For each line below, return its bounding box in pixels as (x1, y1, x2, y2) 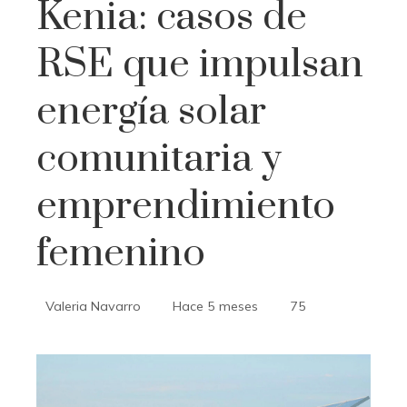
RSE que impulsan (36, 40, 363, 89)
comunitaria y (36, 134, 282, 184)
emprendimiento (36, 182, 335, 231)
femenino (36, 229, 205, 278)
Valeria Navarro (45, 298, 141, 314)
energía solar (36, 87, 266, 136)
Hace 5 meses (173, 298, 258, 314)
